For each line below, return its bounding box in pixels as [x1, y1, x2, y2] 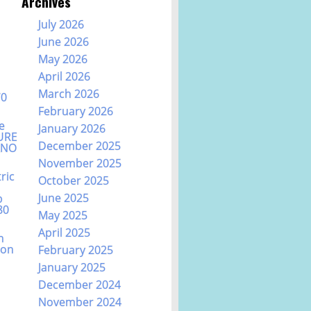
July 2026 [37, 17, 84, 33]
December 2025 [37, 138, 121, 154]
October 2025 [37, 173, 109, 189]
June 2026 [37, 34, 89, 50]
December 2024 [37, 277, 121, 293]
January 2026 [37, 121, 106, 137]
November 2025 [37, 155, 121, 171]
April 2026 [37, 69, 90, 85]
